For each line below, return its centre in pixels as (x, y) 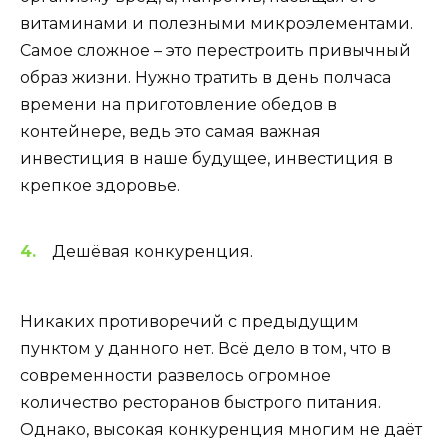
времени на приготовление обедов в (178, 105)
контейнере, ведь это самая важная (170, 132)
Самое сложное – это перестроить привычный (215, 51)
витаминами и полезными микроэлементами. (216, 24)
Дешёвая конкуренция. (152, 251)
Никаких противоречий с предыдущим (189, 321)
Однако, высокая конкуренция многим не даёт (221, 429)
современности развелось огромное (175, 375)
